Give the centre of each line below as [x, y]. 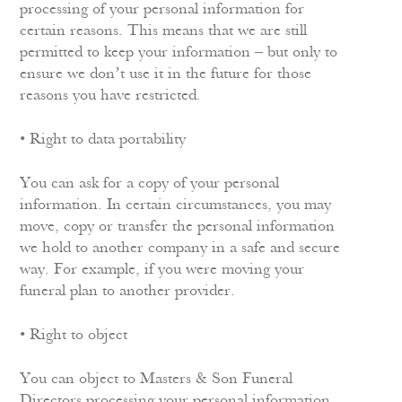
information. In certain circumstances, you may [176, 205]
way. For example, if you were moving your [162, 270]
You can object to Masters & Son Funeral [157, 379]
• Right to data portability [103, 140]
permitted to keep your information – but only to [179, 52]
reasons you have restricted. [111, 96]
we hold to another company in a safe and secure [180, 248]
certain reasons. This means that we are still [164, 31]
